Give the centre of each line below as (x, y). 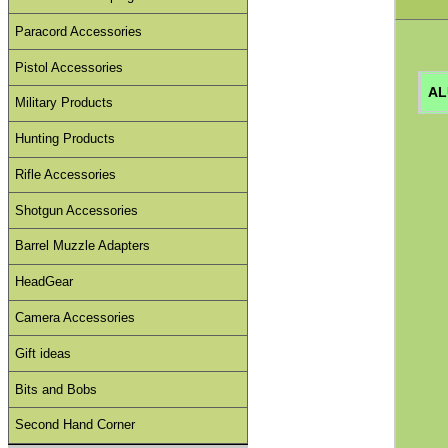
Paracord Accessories (79, 31)
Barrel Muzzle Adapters (83, 246)
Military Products (64, 103)
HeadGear (44, 282)
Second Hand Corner (75, 425)
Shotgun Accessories (77, 210)
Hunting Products (65, 139)
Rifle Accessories (66, 174)
